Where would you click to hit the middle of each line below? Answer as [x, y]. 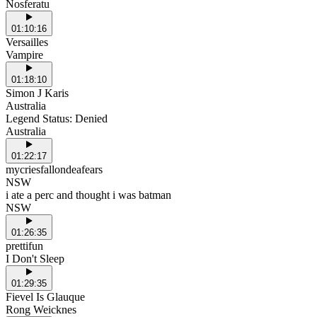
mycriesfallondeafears [54, 170]
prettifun [24, 246]
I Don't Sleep [35, 259]
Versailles [27, 42]
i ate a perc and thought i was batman [88, 195]
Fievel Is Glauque [45, 297]
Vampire [24, 55]
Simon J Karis [37, 93]
